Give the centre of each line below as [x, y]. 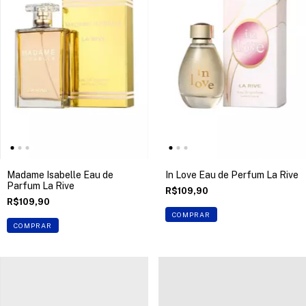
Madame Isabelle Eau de [60, 175]
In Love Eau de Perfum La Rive [232, 175]
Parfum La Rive [41, 186]
